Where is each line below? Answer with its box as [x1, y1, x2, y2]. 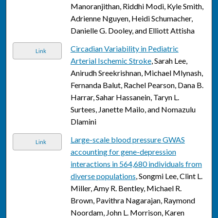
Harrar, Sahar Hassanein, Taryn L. [70, 92, 179, 102]
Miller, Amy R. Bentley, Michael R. [70, 183, 182, 193]
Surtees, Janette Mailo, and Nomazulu [70, 105, 196, 114]
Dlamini [70, 117, 96, 127]
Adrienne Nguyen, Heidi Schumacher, [70, 14, 193, 23]
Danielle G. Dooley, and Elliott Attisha [70, 26, 195, 36]
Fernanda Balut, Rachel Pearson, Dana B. [70, 80, 203, 90]
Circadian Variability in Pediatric [70, 44, 179, 54]
